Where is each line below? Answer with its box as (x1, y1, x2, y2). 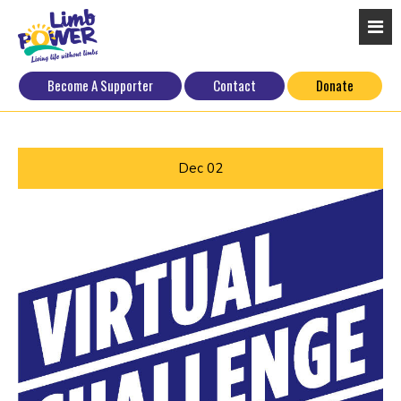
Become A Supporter (47, 75, 153, 95)
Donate (316, 75, 354, 95)
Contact (213, 75, 256, 95)
